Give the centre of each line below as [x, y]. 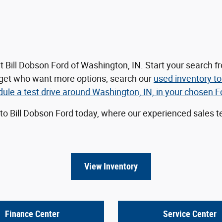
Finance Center [32, 214]
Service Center [190, 214]
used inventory [183, 79]
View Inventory [111, 166]
